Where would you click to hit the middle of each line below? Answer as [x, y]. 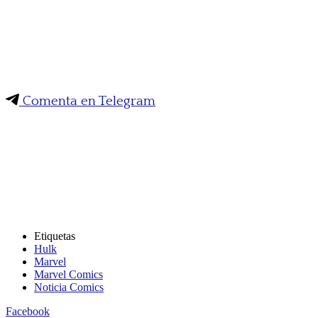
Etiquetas [55, 236]
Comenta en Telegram [87, 102]
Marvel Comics [68, 275]
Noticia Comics [69, 287]
